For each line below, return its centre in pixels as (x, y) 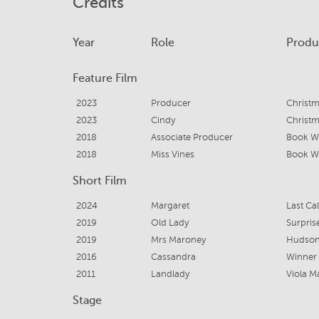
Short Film (100, 181)
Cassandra (173, 257)
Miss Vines (172, 155)
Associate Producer (192, 137)
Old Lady (169, 223)
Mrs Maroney (178, 240)
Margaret (170, 206)
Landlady (170, 274)
